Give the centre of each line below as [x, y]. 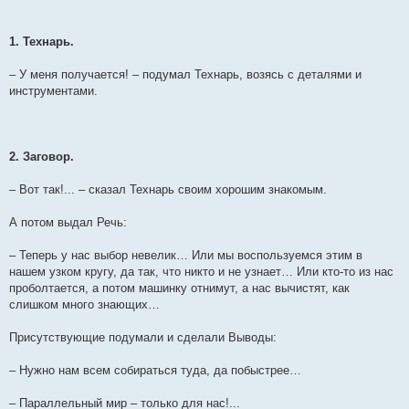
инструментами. [53, 91]
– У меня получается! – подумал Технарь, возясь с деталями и [185, 74]
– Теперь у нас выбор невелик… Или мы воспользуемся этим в [186, 255]
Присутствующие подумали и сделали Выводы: [143, 337]
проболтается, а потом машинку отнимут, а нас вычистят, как [179, 288]
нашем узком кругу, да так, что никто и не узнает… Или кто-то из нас [201, 272]
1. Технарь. [42, 42]
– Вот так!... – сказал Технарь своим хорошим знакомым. [168, 189]
